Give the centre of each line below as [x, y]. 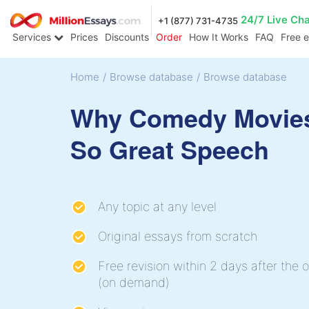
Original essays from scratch [178, 236]
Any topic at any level [157, 206]
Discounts [127, 37]
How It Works [219, 37]
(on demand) [134, 282]
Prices [84, 37]
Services [33, 37]
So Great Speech [170, 149]
